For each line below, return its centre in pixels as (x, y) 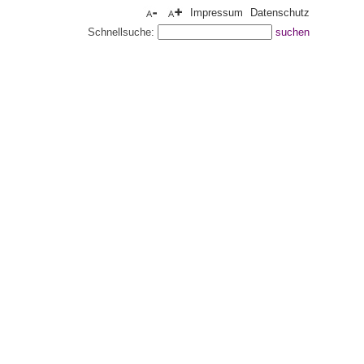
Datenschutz (280, 13)
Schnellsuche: (123, 32)
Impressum (217, 13)
